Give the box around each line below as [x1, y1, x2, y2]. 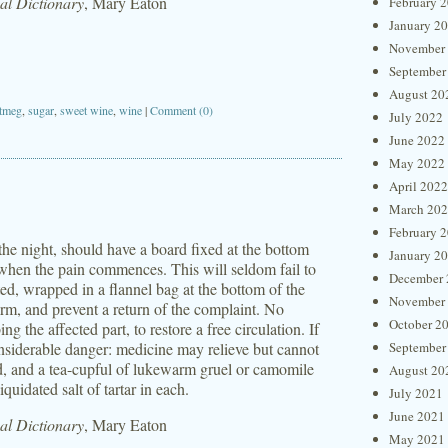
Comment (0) [150, 102, 213, 118]
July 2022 [389, 108, 443, 126]
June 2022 [389, 131, 445, 149]
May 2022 [389, 154, 445, 172]
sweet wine [60, 102, 113, 118]
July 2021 [389, 384, 443, 402]
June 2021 [389, 407, 445, 425]
